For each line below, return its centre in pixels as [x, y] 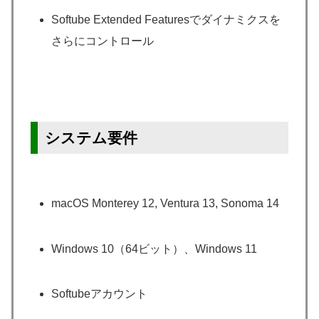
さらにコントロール [103, 41]
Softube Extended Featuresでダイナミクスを [166, 19]
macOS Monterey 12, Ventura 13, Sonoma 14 [166, 204]
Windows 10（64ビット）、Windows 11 [155, 249]
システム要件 [91, 137]
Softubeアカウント [100, 293]
